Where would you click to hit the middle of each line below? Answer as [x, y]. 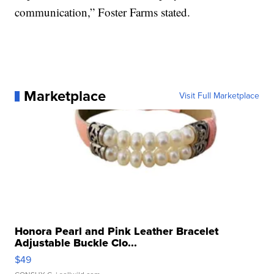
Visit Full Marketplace [219, 96]
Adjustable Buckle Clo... [76, 243]
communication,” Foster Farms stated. [103, 12]
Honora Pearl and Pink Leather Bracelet [117, 231]
